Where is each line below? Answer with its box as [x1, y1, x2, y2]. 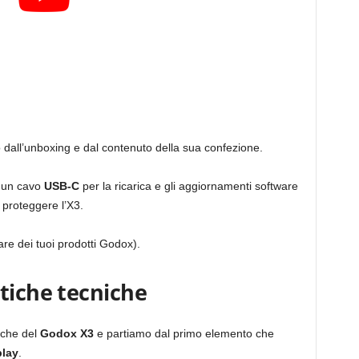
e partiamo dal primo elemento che [93, 326, 274, 340]
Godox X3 [39, 326, 94, 340]
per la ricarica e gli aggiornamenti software [79, 179, 298, 192]
